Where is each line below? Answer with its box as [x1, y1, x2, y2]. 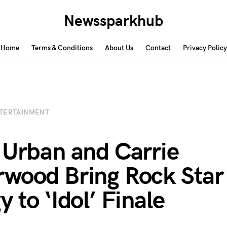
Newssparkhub [63, 12, 163, 30]
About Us [104, 44, 133, 52]
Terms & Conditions [31, 44, 93, 52]
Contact [145, 44, 171, 52]
